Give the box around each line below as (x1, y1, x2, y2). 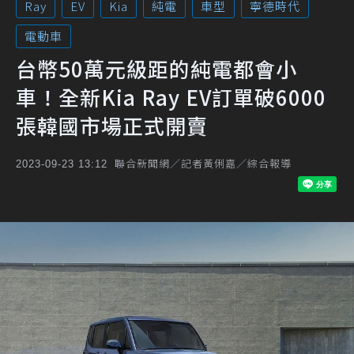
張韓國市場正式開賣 (16, 111, 208, 140)
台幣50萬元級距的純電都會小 (16, 54, 297, 83)
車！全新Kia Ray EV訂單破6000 (16, 82, 326, 111)
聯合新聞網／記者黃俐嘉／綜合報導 (115, 156, 292, 171)
